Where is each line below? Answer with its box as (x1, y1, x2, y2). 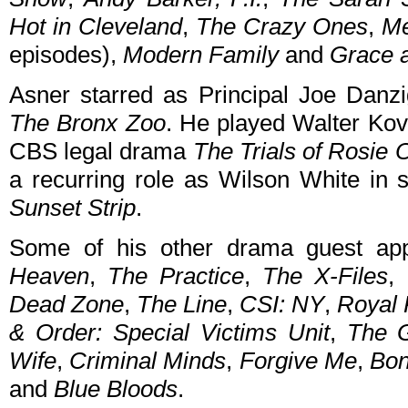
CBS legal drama (9, 138, 193, 166)
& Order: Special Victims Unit (9, 319, 330, 347)
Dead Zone (9, 291, 124, 319)
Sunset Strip (9, 194, 136, 222)
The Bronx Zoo (9, 109, 166, 138)
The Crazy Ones (196, 13, 368, 41)
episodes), (9, 41, 123, 69)
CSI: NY (240, 291, 324, 319)
